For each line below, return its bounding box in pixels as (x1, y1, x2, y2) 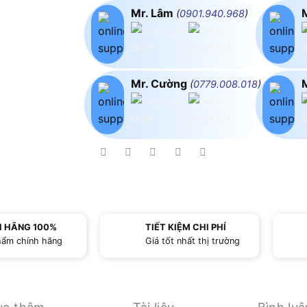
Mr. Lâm (130, 5, 176, 20)
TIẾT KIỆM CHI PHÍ (145, 221, 226, 232)
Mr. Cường (130, 76, 190, 90)
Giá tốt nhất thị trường (145, 235, 240, 246)
